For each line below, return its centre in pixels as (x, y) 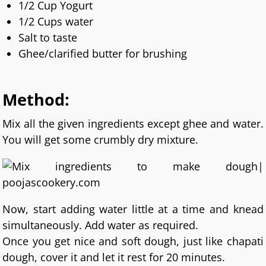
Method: (36, 100)
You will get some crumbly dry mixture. (101, 140)
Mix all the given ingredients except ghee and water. (133, 124)
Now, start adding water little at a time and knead (133, 209)
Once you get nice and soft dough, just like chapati (133, 241)
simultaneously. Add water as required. (101, 225)
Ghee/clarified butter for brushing (103, 54)
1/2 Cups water (56, 22)
